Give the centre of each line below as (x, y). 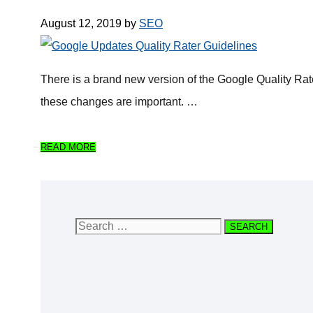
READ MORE (68, 147)
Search (93, 226)
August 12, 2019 (81, 24)
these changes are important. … (119, 102)
